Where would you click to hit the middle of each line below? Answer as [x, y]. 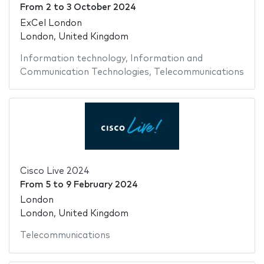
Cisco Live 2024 [55, 171]
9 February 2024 [102, 184]
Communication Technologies [84, 72]
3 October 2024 [101, 8]
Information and [166, 58]
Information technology [72, 58]
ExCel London [51, 23]
